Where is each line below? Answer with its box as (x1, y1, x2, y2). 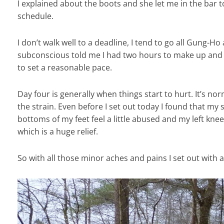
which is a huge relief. (17, 125, 98, 137)
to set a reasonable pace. (17, 61, 112, 73)
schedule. (17, 10, 53, 21)
